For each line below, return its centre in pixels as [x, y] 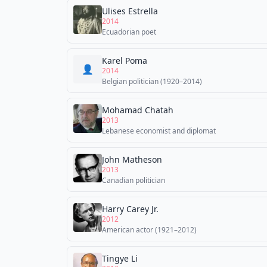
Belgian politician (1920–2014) [152, 81]
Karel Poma [125, 60]
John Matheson [132, 159]
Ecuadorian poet [129, 32]
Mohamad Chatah [138, 110]
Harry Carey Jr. [130, 209]
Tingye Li [120, 258]
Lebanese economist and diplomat [159, 131]
